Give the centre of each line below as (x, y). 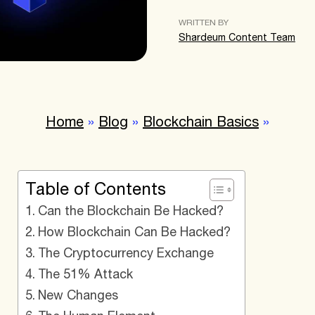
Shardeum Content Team (237, 39)
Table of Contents (95, 191)
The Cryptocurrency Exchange (126, 254)
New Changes (78, 296)
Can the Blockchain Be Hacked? (130, 212)
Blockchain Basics (201, 123)
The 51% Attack (85, 275)
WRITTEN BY (204, 23)
